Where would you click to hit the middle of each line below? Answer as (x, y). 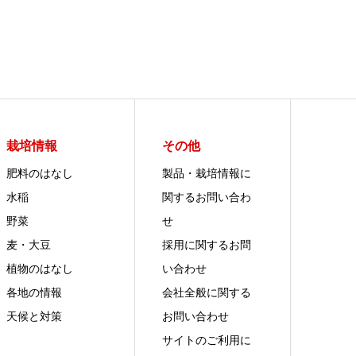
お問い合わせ (196, 316)
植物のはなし (39, 268)
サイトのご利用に (207, 340)
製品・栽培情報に (207, 173)
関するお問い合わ (207, 197)
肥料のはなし (39, 173)
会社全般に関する (207, 292)
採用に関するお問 (207, 244)
